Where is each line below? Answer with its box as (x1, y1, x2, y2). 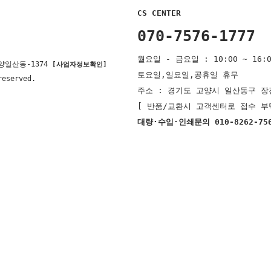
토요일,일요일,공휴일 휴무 (137, 70, 238, 79)
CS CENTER (137, 8, 181, 18)
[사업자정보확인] (52, 60, 107, 68)
